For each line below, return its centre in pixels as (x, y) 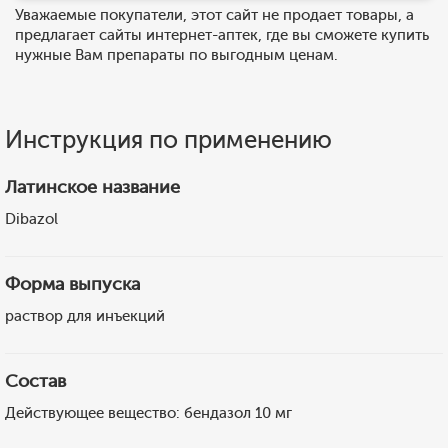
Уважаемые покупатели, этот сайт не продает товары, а (214, 15)
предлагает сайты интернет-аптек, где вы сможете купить (222, 35)
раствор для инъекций (85, 316)
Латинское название (92, 187)
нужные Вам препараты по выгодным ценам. (176, 55)
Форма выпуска (72, 284)
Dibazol (31, 219)
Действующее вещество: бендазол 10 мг (148, 413)
